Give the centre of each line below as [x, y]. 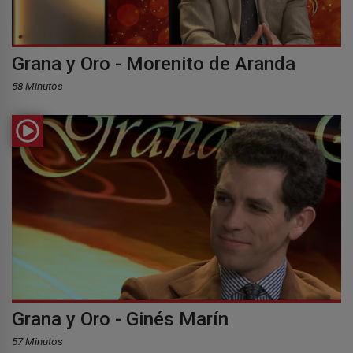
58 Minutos [37, 85]
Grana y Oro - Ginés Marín [120, 319]
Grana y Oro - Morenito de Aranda [154, 63]
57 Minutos [37, 341]
